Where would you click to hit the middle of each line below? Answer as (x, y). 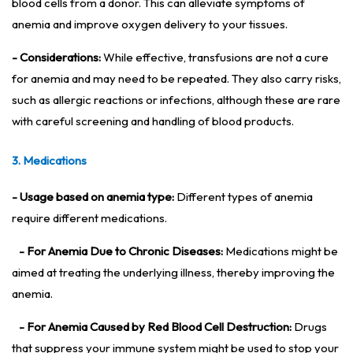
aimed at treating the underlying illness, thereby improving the (173, 273)
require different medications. (89, 218)
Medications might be (281, 251)
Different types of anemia (243, 197)
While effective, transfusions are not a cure (215, 58)
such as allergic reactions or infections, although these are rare (176, 100)
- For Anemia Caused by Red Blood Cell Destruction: (155, 327)
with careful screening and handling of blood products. (153, 121)
